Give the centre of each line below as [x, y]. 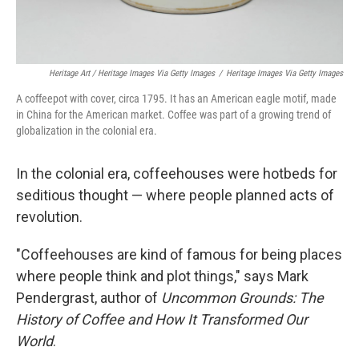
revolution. [49, 217]
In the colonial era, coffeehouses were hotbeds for [177, 174]
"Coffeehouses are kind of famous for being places [179, 255]
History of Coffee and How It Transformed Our [162, 320]
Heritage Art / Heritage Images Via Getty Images [132, 74]
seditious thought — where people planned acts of [175, 196]
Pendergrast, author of [89, 298]
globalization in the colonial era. [87, 131]
